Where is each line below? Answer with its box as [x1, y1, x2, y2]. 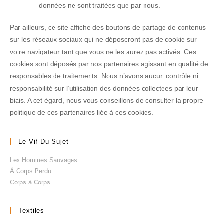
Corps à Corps [10, 178, 50, 186]
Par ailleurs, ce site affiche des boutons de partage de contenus [10, 23, 206, 31]
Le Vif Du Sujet [18, 137, 69, 145]
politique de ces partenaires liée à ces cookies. [10, 108, 153, 116]
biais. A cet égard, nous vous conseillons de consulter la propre [10, 96, 203, 104]
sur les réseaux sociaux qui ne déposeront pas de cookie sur [10, 35, 197, 43]
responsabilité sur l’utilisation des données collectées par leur [10, 84, 198, 92]
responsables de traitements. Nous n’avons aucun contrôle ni [10, 72, 198, 80]
